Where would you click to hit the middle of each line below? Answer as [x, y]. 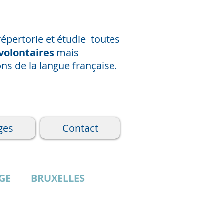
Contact [80, 128]
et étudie [66, 39]
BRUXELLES [58, 178]
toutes [105, 39]
